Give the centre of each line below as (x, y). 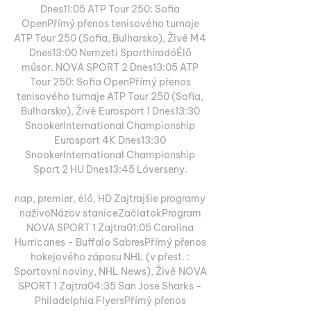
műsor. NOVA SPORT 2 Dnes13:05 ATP (110, 67)
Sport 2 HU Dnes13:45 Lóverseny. (111, 169)
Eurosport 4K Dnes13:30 (110, 140)
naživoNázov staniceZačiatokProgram (110, 213)
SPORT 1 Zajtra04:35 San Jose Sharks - (110, 286)
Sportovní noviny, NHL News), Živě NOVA (110, 271)
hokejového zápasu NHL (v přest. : (110, 257)
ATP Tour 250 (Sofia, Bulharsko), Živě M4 (110, 38)
